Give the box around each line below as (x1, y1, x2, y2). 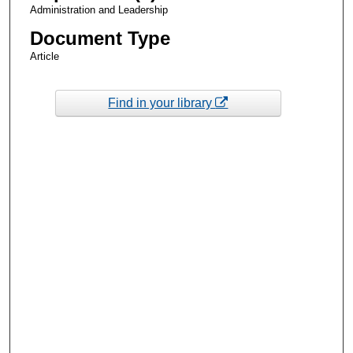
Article (29, 50, 59, 62)
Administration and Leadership (29, 3, 168, 16)
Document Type (29, 27, 170, 49)
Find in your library (108, 95, 216, 110)
